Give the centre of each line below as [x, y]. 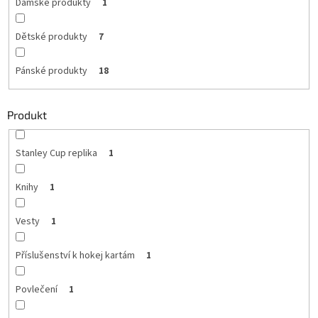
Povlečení [36, 289]
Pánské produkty [51, 71]
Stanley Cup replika [56, 153]
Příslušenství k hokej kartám [75, 255]
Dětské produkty [51, 37]
